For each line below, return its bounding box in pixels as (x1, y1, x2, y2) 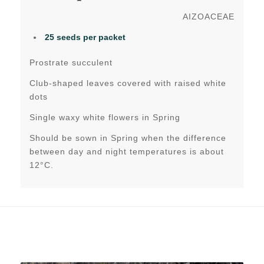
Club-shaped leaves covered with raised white (29, 78, 226, 88)
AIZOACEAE (183, 12, 235, 22)
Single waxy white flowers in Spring (29, 113, 180, 123)
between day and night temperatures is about (29, 147, 224, 157)
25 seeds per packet (44, 32, 126, 42)
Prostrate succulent (29, 58, 113, 68)
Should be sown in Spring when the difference (29, 133, 226, 143)
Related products (19, 236, 143, 255)
